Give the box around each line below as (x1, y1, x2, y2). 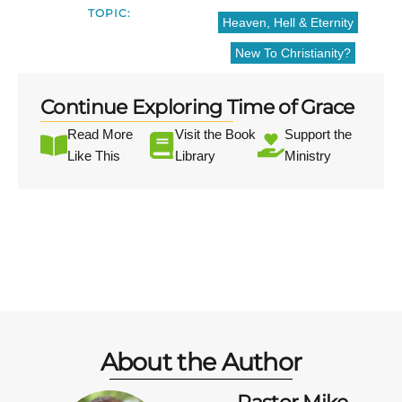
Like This (67, 148, 120, 164)
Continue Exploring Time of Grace (40, 95, 354, 120)
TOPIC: (88, 6, 131, 21)
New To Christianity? (234, 46, 351, 61)
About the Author (100, 347, 302, 378)
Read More (67, 127, 133, 143)
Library (174, 148, 215, 164)
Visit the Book (174, 127, 256, 143)
